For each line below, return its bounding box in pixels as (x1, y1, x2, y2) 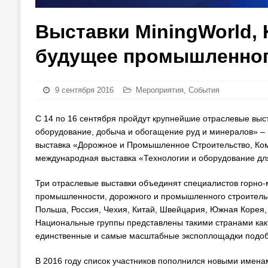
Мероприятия (135, 86, 184, 95)
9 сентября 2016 (54, 86, 114, 95)
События (188, 86, 220, 95)
